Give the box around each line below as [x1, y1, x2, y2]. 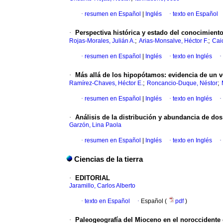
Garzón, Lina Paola [69, 121, 121, 129]
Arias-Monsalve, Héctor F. [139, 37, 208, 45]
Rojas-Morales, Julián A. [69, 37, 135, 45]
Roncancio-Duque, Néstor [147, 80, 218, 87]
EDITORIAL [75, 174, 110, 182]
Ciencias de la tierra [74, 155, 143, 164]
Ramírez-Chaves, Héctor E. [69, 80, 143, 87]
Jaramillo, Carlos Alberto [69, 182, 135, 190]
